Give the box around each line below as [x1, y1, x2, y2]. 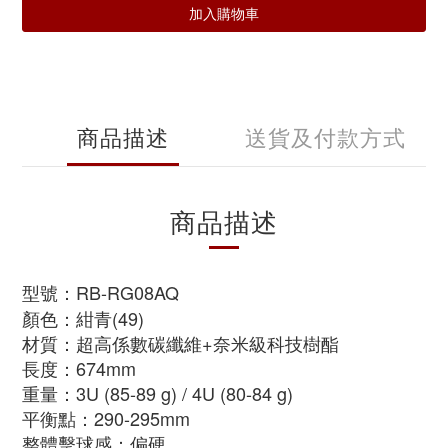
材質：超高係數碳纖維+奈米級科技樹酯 [22, 330, 339, 356]
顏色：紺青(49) [22, 305, 144, 331]
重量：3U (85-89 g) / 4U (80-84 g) [22, 380, 293, 406]
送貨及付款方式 [244, 121, 406, 152]
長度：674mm [22, 355, 136, 381]
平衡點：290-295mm [22, 405, 190, 431]
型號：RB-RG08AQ [22, 279, 179, 305]
